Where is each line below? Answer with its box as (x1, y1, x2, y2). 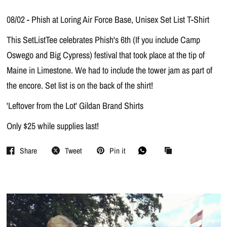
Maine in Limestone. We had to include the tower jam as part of (6, 64, 212, 77)
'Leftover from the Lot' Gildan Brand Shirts (6, 99, 143, 112)
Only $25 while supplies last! (6, 120, 101, 133)
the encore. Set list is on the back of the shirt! (6, 79, 153, 92)
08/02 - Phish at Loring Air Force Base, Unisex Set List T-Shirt (6, 13, 209, 26)
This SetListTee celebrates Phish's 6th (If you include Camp (6, 33, 200, 47)
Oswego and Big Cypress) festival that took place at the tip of (6, 49, 205, 62)
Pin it (109, 145, 126, 156)
